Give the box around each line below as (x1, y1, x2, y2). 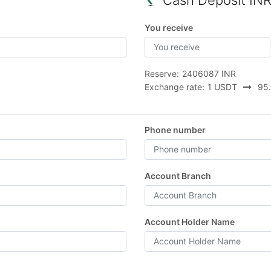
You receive (145, 22, 193, 33)
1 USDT (207, 81, 237, 92)
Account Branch (145, 170, 211, 181)
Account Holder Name (145, 216, 235, 227)
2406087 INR (182, 68, 236, 79)
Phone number (145, 124, 206, 135)
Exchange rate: (145, 81, 204, 92)
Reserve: (145, 68, 179, 79)
